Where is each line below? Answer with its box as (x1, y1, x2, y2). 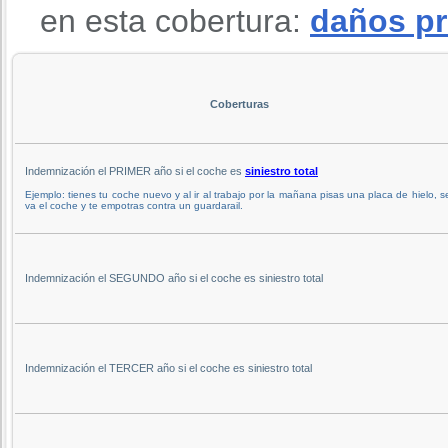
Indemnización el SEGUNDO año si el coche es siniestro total (25, 271, 323, 284)
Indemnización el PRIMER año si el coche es (25, 164, 245, 177)
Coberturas (209, 97, 269, 110)
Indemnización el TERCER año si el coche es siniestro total (25, 361, 312, 374)
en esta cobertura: (40, 2, 310, 39)
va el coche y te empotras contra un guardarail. (25, 199, 243, 211)
